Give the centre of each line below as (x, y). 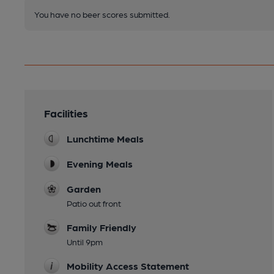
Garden (84, 189)
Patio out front (94, 203)
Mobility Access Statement (128, 266)
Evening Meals (100, 164)
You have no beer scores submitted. (102, 14)
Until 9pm (85, 242)
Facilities (66, 113)
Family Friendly (102, 228)
